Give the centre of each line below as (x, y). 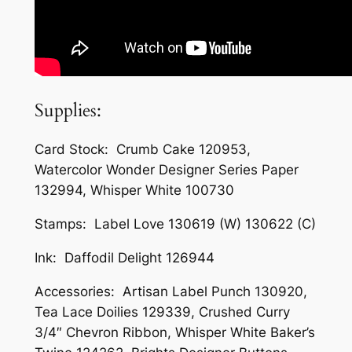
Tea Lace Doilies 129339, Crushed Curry (162, 312)
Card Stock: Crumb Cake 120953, (142, 150)
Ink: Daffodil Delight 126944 (124, 257)
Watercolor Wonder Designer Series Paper (166, 170)
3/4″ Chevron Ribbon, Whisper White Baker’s (174, 332)
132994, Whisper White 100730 (134, 191)
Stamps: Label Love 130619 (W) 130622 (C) (175, 224)
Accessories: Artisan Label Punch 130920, (170, 291)
